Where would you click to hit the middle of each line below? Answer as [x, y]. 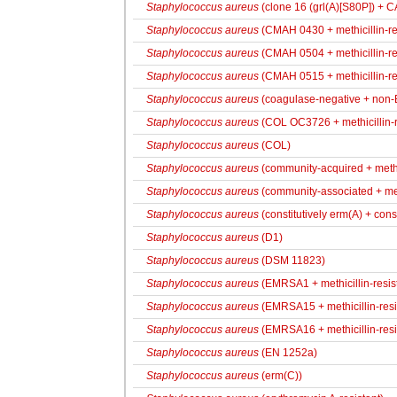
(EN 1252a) [288, 353]
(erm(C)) [280, 376]
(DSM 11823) [292, 261]
